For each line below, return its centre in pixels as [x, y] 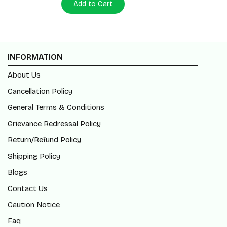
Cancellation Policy [40, 91]
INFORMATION [35, 57]
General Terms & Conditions [56, 107]
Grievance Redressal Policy [54, 124]
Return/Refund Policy [44, 140]
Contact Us [28, 188]
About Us [24, 75]
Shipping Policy [34, 156]
